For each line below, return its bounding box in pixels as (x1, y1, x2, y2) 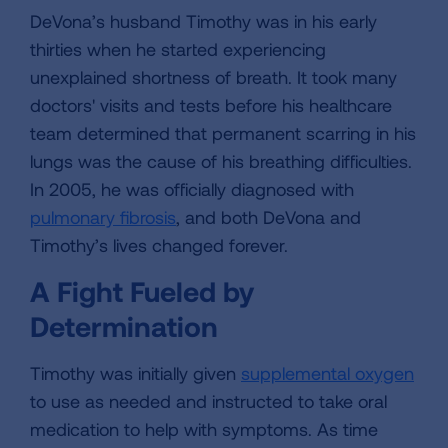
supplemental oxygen (241, 362, 414, 384)
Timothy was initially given (30, 362, 241, 384)
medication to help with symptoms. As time (30, 418, 378, 440)
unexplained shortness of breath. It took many (30, 66, 397, 88)
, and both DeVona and (176, 206, 361, 228)
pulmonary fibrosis (30, 206, 176, 228)
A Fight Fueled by (30, 274, 254, 308)
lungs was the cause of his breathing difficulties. (30, 150, 412, 172)
